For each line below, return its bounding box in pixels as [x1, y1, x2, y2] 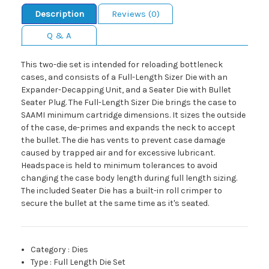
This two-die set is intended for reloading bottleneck [21, 59, 223, 70]
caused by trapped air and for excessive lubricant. [21, 148, 215, 159]
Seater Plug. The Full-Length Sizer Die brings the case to [21, 97, 237, 108]
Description [34, 8, 84, 20]
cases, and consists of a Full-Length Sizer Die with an [21, 72, 228, 83]
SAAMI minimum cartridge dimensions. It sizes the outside [21, 110, 246, 121]
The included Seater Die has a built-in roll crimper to [21, 186, 222, 196]
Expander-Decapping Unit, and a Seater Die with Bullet [21, 85, 231, 95]
